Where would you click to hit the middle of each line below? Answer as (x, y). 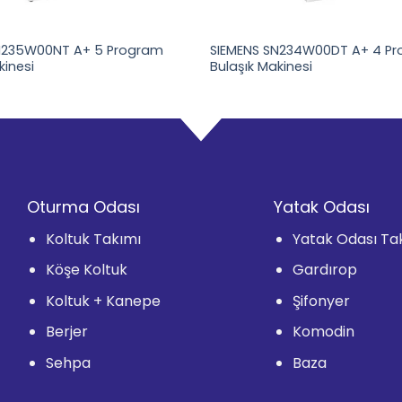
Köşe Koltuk (87, 270)
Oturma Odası (84, 206)
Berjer (67, 332)
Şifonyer (321, 301)
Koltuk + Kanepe (104, 301)
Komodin (323, 332)
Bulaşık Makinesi (261, 66)
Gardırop (324, 270)
